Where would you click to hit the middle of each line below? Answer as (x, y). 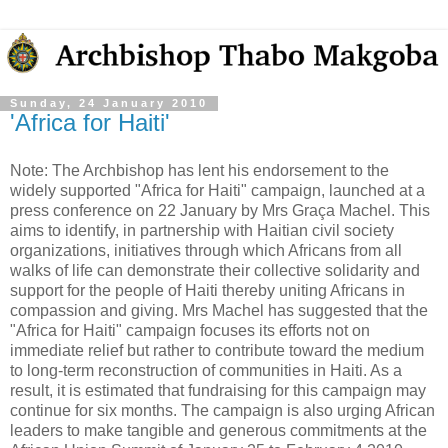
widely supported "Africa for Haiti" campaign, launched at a (217, 191)
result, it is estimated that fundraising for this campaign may (218, 391)
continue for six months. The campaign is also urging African (222, 411)
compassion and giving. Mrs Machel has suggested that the (219, 311)
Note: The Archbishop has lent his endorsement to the (199, 171)
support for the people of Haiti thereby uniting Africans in (207, 291)
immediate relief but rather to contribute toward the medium (217, 351)
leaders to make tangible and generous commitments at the (218, 431)
